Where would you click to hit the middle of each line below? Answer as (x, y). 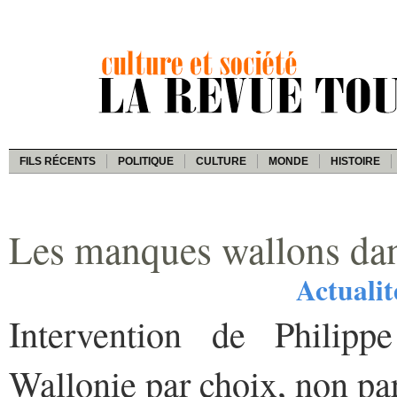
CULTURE (221, 161)
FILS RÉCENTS (58, 161)
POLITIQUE (146, 161)
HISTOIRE (355, 161)
